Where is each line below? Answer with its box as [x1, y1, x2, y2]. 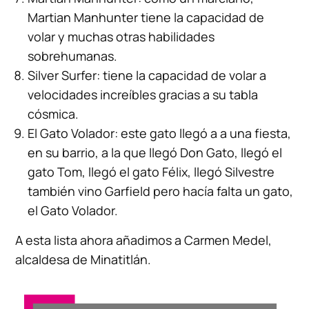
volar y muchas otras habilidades [28, 28, 215, 46]
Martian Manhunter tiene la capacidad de [28, 9, 265, 26]
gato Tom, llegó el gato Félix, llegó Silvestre [28, 163, 275, 181]
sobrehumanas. [28, 48, 118, 65]
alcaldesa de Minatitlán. [15, 251, 152, 268]
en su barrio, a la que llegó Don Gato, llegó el [28, 144, 283, 161]
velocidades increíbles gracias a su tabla [28, 86, 259, 103]
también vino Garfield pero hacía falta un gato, [28, 183, 294, 200]
